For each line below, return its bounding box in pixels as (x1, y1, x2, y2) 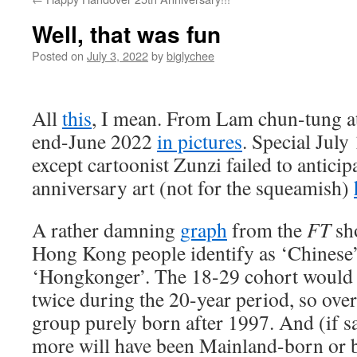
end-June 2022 (32, 127, 157, 155)
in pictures (157, 127, 242, 155)
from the (227, 216, 307, 243)
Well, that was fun (32, 18, 221, 50)
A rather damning (32, 216, 180, 243)
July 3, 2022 (87, 47, 148, 64)
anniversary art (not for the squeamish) (32, 174, 354, 201)
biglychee (167, 47, 214, 64)
